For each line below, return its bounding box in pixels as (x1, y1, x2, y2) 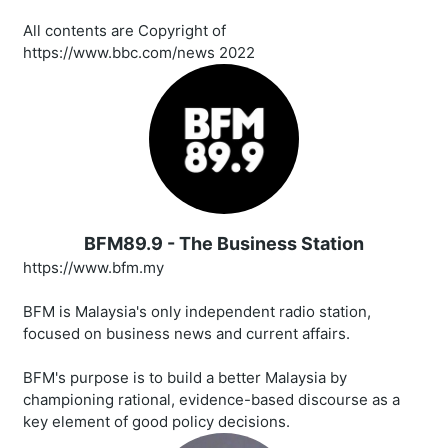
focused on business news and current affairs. (23, 324, 350, 344)
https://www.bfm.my (23, 258, 164, 278)
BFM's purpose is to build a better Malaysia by (23, 368, 347, 388)
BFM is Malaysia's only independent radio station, (23, 302, 371, 322)
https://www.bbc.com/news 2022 (23, 43, 255, 63)
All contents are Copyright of (23, 21, 226, 41)
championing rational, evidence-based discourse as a (23, 390, 400, 410)
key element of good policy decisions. (23, 412, 290, 432)
